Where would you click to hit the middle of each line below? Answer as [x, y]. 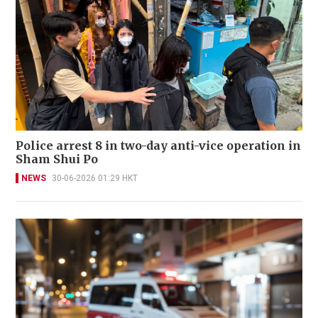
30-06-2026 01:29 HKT [95, 178]
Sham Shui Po [57, 159]
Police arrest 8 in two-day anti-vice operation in [159, 145]
